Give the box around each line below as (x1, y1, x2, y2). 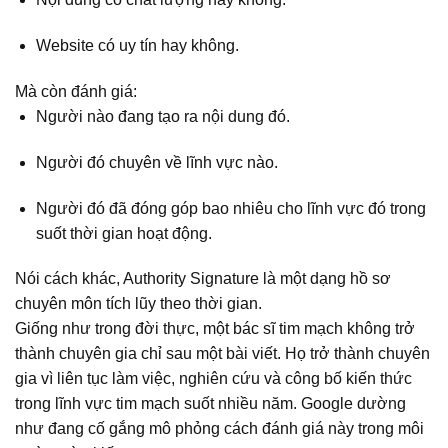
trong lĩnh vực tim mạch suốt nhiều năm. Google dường (15, 395, 406, 413)
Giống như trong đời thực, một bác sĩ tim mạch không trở (15, 320, 415, 338)
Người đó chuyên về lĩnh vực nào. (35, 153, 278, 171)
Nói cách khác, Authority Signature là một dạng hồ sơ (15, 270, 391, 288)
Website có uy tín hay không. (35, 37, 239, 55)
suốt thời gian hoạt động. (35, 224, 212, 242)
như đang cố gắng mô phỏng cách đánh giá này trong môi (15, 420, 424, 438)
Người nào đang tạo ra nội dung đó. (35, 107, 290, 125)
